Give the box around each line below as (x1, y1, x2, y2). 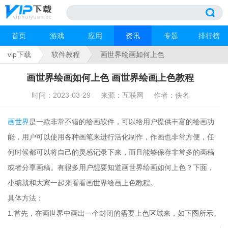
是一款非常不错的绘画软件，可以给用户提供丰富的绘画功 (29, 118, 214, 126)
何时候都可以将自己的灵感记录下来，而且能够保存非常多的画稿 (8, 148, 214, 156)
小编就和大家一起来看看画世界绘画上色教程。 (8, 179, 157, 187)
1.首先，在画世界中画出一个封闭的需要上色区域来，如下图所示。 (8, 209, 220, 217)
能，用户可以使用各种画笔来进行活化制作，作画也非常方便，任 (8, 133, 214, 141)
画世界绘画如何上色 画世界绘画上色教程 (26, 73, 194, 83)
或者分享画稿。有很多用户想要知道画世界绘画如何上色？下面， (8, 163, 214, 172)
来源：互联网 (100, 91, 144, 99)
